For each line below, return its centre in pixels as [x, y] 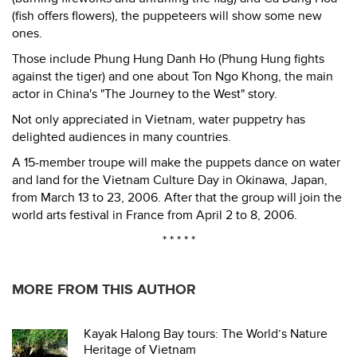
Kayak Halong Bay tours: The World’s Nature [206, 334]
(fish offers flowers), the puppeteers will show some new [167, 16]
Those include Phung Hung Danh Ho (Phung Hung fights [168, 59]
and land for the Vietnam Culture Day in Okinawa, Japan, [170, 180]
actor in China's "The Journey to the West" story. [145, 94]
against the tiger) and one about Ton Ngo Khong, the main [173, 76]
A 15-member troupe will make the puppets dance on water [176, 163]
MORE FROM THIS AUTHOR [104, 290]
